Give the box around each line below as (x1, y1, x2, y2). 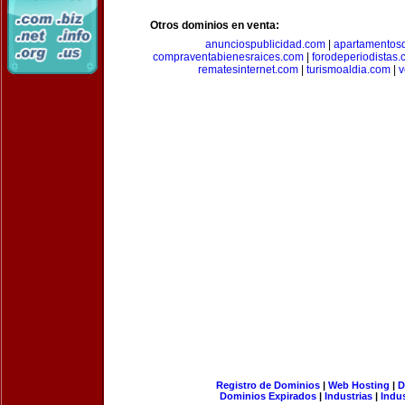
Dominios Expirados (220, 391, 316, 401)
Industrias (325, 391, 372, 401)
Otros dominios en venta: (150, 19, 279, 32)
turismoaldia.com (306, 63, 391, 76)
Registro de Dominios (215, 380, 320, 391)
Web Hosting (327, 380, 390, 391)
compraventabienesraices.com (153, 51, 304, 63)
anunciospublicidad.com (204, 38, 325, 51)
